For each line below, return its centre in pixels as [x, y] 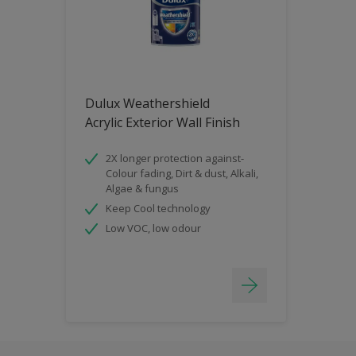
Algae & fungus [142, 189]
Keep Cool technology [158, 209]
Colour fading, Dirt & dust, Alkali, [182, 174]
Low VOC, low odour [153, 228]
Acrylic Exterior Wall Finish [163, 123]
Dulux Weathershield [147, 104]
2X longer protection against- [175, 159]
